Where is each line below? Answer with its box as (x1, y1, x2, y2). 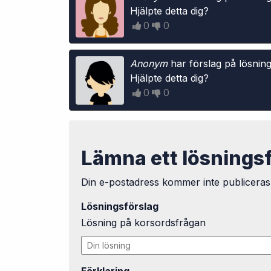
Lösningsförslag (81, 200, 158, 212)
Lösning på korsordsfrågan (81, 217, 206, 229)
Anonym (130, 57, 168, 70)
